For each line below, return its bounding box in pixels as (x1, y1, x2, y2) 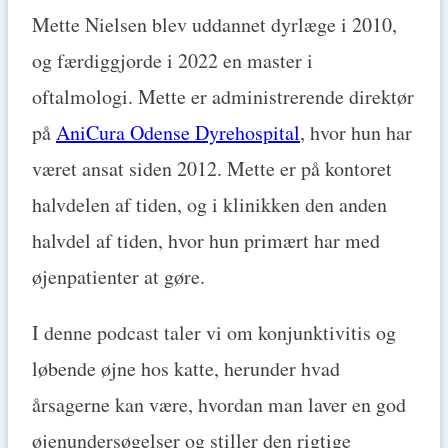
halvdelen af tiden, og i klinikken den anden (32, 191, 387, 219)
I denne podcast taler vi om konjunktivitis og (32, 319, 396, 347)
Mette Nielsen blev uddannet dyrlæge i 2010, (32, 11, 397, 39)
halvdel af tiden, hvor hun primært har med (32, 227, 380, 255)
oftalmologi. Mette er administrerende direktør (32, 83, 414, 111)
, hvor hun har (300, 119, 412, 147)
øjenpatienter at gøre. (32, 263, 205, 291)
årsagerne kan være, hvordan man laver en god (32, 391, 406, 419)
